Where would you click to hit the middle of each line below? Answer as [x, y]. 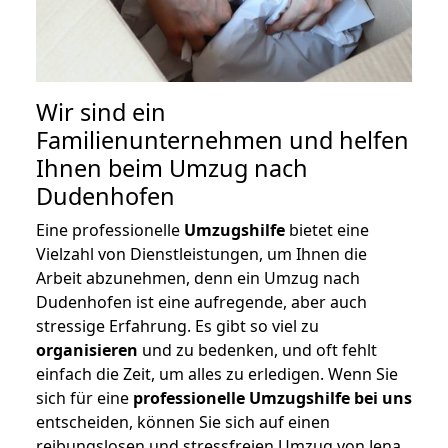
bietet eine [327, 230]
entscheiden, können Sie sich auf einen [183, 422]
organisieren [87, 350]
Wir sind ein [101, 112]
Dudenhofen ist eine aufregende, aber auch [201, 302]
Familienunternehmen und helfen [222, 140]
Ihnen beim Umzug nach [172, 168]
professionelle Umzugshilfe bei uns [272, 398]
